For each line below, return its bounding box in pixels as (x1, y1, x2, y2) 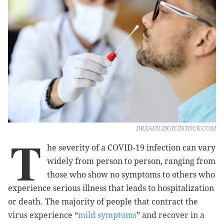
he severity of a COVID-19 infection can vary (47, 142, 215, 152)
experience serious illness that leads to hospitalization (8, 183, 214, 193)
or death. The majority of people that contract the (8, 196, 198, 206)
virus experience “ (8, 210, 78, 220)
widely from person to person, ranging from (47, 156, 215, 166)
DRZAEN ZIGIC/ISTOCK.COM (136, 124, 216, 132)
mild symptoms (78, 210, 136, 220)
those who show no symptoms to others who (47, 169, 215, 179)
